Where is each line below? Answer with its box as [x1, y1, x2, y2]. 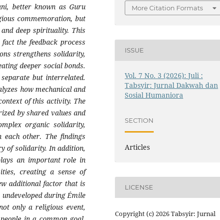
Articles [125, 142, 150, 152]
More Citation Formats [132, 3, 203, 12]
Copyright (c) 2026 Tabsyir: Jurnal [115, 209, 216, 218]
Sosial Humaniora [125, 90, 184, 100]
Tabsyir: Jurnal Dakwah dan [125, 80, 219, 90]
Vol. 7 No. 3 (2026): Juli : [125, 70, 203, 80]
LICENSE [125, 183, 154, 192]
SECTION [125, 116, 154, 125]
